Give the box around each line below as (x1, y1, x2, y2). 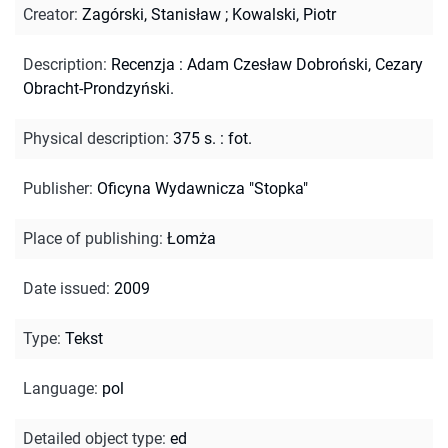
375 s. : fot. (173, 128, 252, 148)
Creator (23, 4, 74, 24)
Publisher (23, 178, 89, 198)
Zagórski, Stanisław (82, 4, 221, 24)
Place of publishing (23, 228, 159, 248)
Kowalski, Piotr (232, 4, 336, 24)
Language (23, 378, 94, 398)
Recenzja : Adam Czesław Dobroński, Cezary (111, 54, 423, 74)
